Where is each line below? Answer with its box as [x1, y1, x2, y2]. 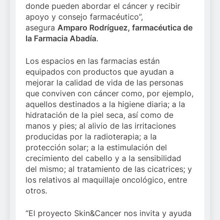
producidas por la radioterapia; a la [26, 132, 157, 142]
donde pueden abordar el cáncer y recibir [26, 1, 180, 11]
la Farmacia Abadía [26, 33, 96, 44]
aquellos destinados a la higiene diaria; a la [26, 99, 185, 110]
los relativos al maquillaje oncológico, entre [26, 175, 187, 185]
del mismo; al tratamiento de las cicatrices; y [26, 164, 192, 174]
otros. [26, 186, 47, 196]
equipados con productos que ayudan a [26, 67, 174, 77]
